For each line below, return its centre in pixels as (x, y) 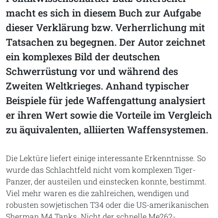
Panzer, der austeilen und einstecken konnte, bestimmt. (106, 181)
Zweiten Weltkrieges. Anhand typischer (98, 86)
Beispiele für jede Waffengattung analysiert (106, 100)
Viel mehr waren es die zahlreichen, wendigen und (97, 193)
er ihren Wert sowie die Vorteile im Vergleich (109, 115)
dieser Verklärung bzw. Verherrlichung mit (105, 27)
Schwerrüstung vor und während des (92, 71)
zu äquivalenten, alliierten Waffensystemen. (107, 129)
